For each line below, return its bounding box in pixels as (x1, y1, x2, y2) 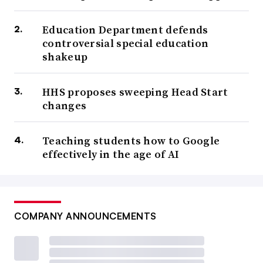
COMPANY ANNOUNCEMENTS (14, 210, 157, 222)
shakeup (42, 49, 88, 65)
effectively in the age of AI (42, 147, 180, 162)
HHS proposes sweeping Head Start (42, 85, 228, 100)
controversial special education (42, 36, 209, 51)
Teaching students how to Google (42, 133, 220, 149)
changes (42, 98, 87, 113)
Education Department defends (42, 22, 208, 38)
